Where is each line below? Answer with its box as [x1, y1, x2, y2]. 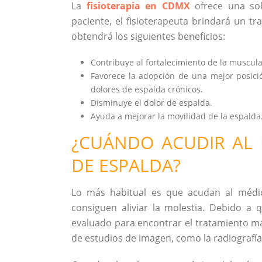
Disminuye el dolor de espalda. [90, 97, 212, 108]
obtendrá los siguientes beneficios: [71, 30, 225, 43]
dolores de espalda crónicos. [90, 84, 203, 95]
